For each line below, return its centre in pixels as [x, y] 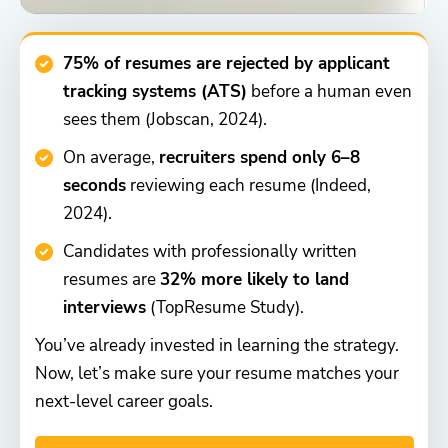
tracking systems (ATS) [155, 92]
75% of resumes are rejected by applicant [226, 64]
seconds [94, 186]
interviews [104, 308]
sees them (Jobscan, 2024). [165, 120]
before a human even [329, 92]
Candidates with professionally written [210, 252]
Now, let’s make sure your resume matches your [217, 374]
